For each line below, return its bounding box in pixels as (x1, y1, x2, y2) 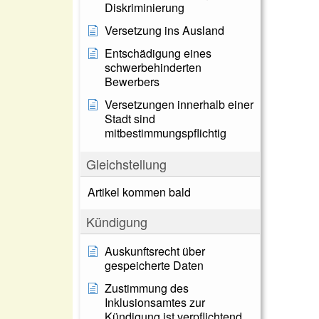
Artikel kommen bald (88, 184, 191, 200)
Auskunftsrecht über (105, 243, 205, 259)
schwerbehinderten (105, 59, 202, 75)
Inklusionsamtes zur (105, 294, 205, 310)
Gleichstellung (86, 155, 167, 173)
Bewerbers (105, 73, 159, 90)
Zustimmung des (105, 280, 189, 296)
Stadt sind (105, 110, 155, 127)
